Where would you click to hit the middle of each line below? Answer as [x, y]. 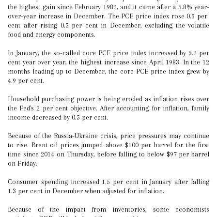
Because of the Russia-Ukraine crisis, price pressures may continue [108, 136]
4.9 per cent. [26, 80]
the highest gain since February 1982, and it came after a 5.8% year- [108, 7]
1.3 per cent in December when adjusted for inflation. [86, 191]
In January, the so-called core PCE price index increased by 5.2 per [108, 53]
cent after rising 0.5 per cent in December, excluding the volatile [108, 25]
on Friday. [23, 163]
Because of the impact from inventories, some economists [108, 209]
